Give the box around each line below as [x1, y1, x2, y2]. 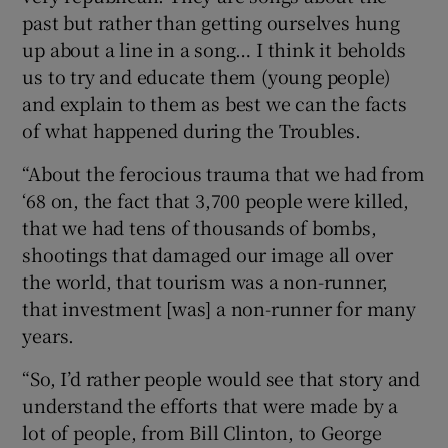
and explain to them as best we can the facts [22, 89, 407, 116]
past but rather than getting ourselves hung [22, 8, 400, 35]
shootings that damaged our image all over [22, 240, 394, 267]
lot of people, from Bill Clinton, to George [22, 418, 382, 445]
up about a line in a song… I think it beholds [22, 35, 406, 62]
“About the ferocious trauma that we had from [22, 159, 425, 186]
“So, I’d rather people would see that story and [22, 364, 421, 391]
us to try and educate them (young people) [22, 62, 392, 89]
